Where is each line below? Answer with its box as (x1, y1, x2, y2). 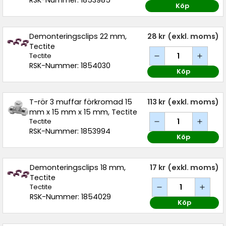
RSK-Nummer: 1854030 (29, 61, 111, 71)
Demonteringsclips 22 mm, (29, 31, 127, 41)
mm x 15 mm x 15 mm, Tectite (29, 107, 138, 117)
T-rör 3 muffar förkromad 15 (29, 97, 133, 107)
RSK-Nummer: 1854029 (30, 192, 111, 202)
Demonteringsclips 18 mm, (30, 162, 126, 173)
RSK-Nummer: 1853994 (29, 126, 111, 136)
